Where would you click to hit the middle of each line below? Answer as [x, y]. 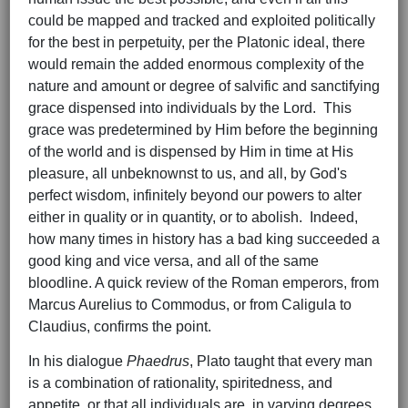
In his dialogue [77, 362]
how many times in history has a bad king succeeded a [204, 240]
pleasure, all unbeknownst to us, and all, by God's [188, 174]
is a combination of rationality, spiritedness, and [180, 383]
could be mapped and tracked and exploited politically [202, 21]
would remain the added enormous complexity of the [196, 65]
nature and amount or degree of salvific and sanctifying [204, 87]
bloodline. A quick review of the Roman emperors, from [204, 283]
